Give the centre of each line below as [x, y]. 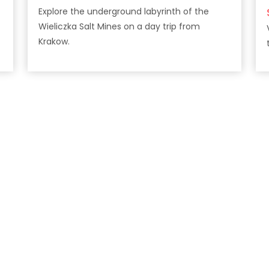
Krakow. [54, 41]
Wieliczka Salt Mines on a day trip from [119, 26]
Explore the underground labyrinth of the [124, 11]
